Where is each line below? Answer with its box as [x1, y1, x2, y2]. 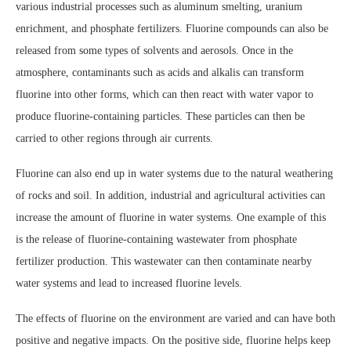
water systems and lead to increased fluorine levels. [16, 277, 242, 289]
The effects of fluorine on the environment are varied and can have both [16, 312, 335, 324]
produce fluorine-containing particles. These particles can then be [16, 110, 305, 122]
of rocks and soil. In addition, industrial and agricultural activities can [16, 189, 325, 201]
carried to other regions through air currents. [16, 132, 213, 144]
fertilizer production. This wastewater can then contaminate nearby [16, 255, 312, 267]
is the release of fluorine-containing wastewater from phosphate [16, 233, 297, 245]
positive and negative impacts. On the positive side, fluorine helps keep [16, 334, 331, 346]
